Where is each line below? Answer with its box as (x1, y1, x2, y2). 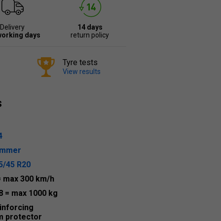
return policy (71, 31, 109, 39)
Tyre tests (63, 58, 98, 67)
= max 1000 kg (5, 188, 58, 198)
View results (63, 68, 101, 75)
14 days (77, 23, 103, 31)
